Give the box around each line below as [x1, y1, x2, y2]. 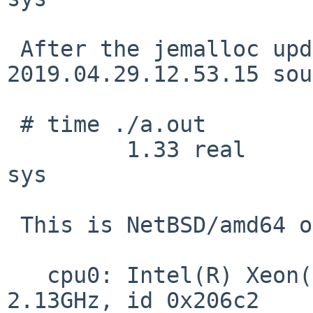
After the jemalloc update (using [7, 36, 20, 61]
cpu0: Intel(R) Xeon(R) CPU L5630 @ [7, 262, 47, 288]
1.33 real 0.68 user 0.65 [7, 136, 126, 162]
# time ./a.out [7, 111, 20, 137]
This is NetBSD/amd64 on [7, 212, 20, 238]
